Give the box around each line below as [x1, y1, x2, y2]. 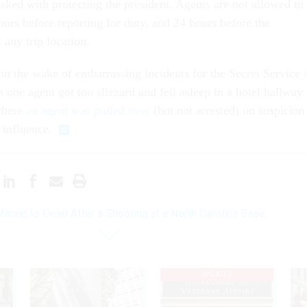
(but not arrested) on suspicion [150, 103, 305, 117]
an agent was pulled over [26, 103, 150, 117]
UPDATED [201, 271, 233, 279]
